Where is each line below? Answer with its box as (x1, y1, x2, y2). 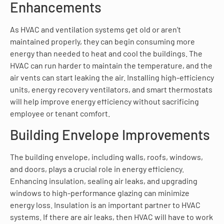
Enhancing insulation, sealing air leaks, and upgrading (10, 176, 197, 185)
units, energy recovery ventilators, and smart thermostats (10, 84, 212, 94)
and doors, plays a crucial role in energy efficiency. (10, 164, 184, 173)
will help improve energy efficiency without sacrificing (10, 96, 199, 106)
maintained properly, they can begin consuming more (10, 36, 195, 46)
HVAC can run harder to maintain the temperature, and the (10, 60, 212, 70)
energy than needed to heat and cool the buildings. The (10, 48, 202, 58)
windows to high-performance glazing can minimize (10, 188, 189, 197)
